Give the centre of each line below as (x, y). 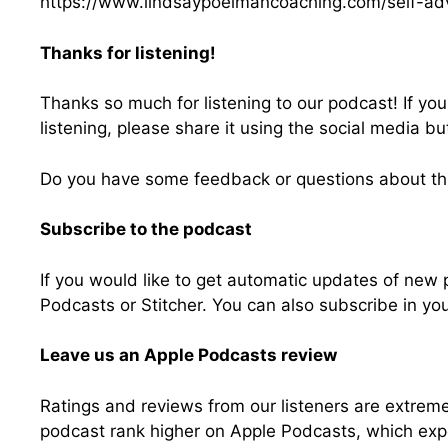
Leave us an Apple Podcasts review (188, 355)
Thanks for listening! (128, 52)
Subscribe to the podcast (146, 229)
